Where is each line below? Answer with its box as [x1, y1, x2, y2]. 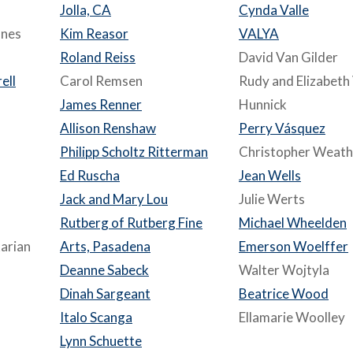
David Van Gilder [239, 49, 338, 65]
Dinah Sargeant [60, 285, 150, 302]
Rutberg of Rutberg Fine [60, 214, 203, 231]
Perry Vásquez [239, 120, 325, 136]
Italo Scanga [60, 309, 132, 325]
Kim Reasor [60, 25, 128, 42]
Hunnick [239, 96, 287, 113]
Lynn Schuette [60, 333, 142, 349]
